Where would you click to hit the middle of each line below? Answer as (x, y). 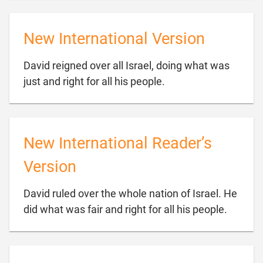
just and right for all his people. (94, 81)
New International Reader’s (118, 143)
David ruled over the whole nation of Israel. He (130, 193)
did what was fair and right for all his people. (125, 209)
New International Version (114, 39)
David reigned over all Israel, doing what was (127, 65)
